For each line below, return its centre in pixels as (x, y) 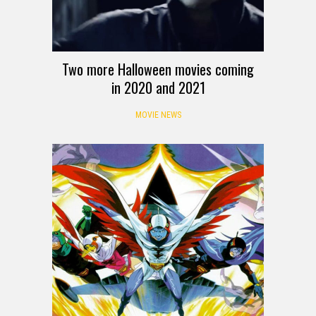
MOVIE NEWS (158, 115)
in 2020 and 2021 (158, 88)
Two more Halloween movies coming (158, 69)
